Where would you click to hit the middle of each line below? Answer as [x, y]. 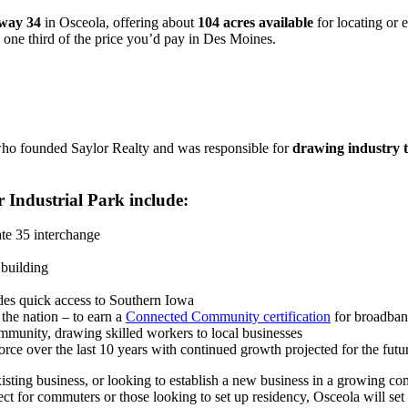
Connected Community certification [228, 317]
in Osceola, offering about [119, 22]
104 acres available [255, 22]
